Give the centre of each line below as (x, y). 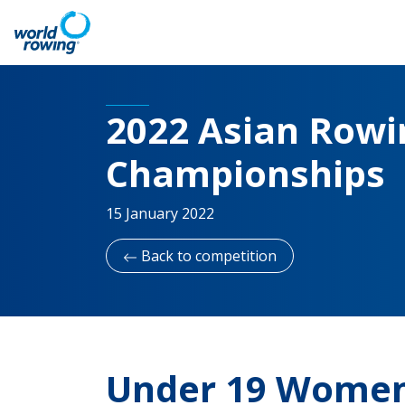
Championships (245, 173)
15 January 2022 (160, 213)
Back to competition (207, 256)
